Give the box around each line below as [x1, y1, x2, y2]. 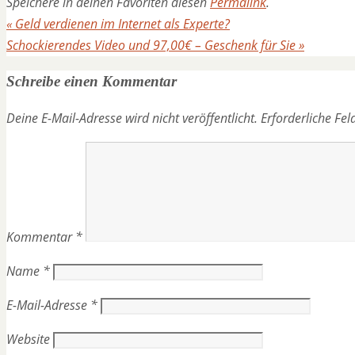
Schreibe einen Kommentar [6, 73, 177, 90]
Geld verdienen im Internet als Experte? [12, 14, 230, 32]
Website [6, 330, 50, 349]
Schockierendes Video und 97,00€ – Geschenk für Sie [6, 36, 299, 54]
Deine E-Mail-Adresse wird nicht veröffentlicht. [6, 109, 258, 128]
